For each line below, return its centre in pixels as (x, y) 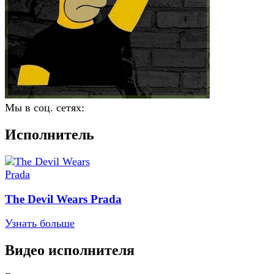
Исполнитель (50, 134)
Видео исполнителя (70, 250)
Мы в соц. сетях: (45, 108)
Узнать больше (40, 224)
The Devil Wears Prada (63, 199)
